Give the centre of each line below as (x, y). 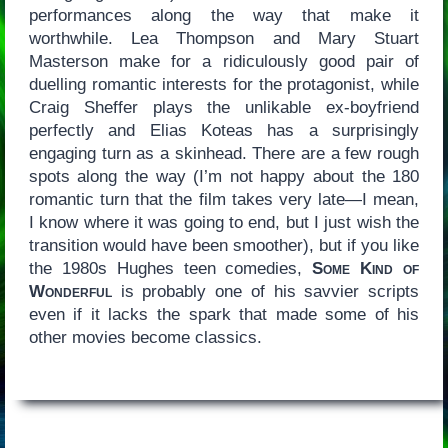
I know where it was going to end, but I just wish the (224, 222)
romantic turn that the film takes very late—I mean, (224, 199)
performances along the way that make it (224, 15)
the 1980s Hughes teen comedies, (170, 268)
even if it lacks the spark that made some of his (224, 314)
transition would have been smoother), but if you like (224, 245)
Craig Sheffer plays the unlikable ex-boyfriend (224, 107)
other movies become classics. (145, 337)
